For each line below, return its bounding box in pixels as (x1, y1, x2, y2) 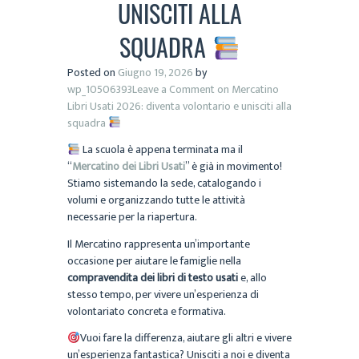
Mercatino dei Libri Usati (72, 157, 185, 176)
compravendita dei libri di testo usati (67, 268, 238, 287)
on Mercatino (215, 79, 279, 99)
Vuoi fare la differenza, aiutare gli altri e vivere (79, 329, 292, 348)
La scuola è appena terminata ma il (79, 140, 243, 159)
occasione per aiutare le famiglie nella (67, 251, 241, 270)
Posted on (67, 63, 118, 82)
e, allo (238, 268, 267, 287)
